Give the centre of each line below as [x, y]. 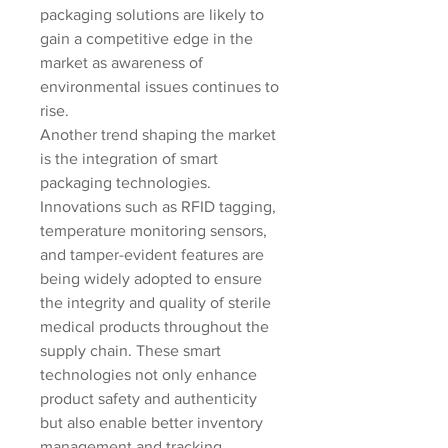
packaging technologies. [125, 182]
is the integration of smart [129, 158]
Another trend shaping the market [158, 134]
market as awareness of [121, 62]
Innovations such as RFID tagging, [158, 206]
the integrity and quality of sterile [155, 302]
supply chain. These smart [130, 350]
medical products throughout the [154, 326]
